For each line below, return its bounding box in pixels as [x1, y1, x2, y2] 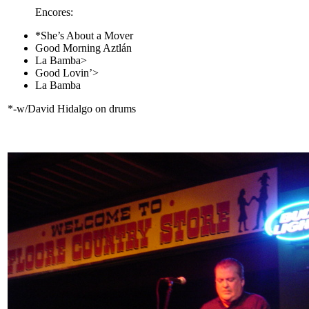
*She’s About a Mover [35, 30, 133, 41]
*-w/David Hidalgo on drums [8, 103, 136, 114]
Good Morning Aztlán [35, 42, 132, 54]
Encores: [35, 6, 73, 18]
